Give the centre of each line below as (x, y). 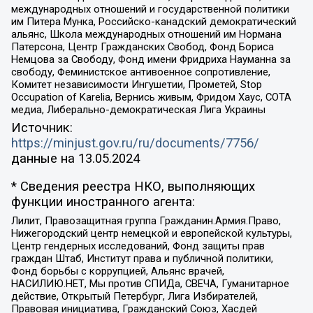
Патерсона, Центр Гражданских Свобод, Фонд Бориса (142, 46)
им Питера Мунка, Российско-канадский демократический (153, 21)
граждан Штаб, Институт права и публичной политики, (142, 259)
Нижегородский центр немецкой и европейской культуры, (151, 234)
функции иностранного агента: (103, 202)
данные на (44, 158)
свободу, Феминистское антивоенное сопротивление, (140, 72)
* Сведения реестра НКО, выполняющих (133, 187)
